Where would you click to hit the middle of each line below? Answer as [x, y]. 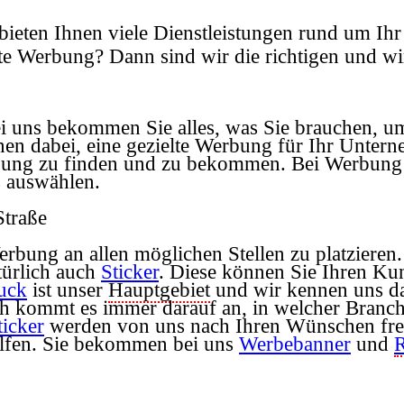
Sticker [130, 271]
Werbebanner [295, 344]
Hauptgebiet [159, 289]
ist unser [68, 289]
